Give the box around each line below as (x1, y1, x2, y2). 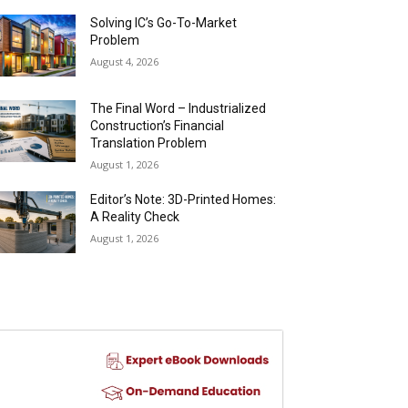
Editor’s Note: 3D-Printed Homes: (90, 192, 277, 208)
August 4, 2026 (90, 54, 159, 68)
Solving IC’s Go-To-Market (90, 15, 238, 30)
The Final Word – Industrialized (90, 101, 267, 117)
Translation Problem (90, 136, 208, 151)
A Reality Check (90, 209, 180, 225)
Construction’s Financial (90, 118, 225, 134)
